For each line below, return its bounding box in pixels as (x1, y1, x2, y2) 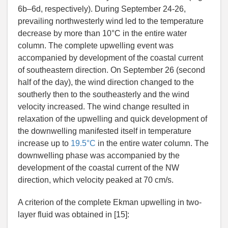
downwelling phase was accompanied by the (18, 151, 180, 160)
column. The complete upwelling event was (18, 41, 174, 50)
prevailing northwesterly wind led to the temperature (18, 17, 204, 26)
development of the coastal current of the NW (18, 163, 179, 173)
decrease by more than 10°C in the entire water (18, 29, 187, 38)
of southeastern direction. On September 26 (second (18, 66, 205, 75)
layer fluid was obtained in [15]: (18, 210, 129, 219)
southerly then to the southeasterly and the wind (18, 90, 189, 99)
